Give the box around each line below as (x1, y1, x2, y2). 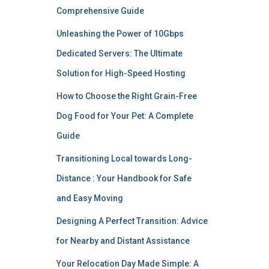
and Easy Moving (56, 193, 123, 203)
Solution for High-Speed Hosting (56, 68, 186, 78)
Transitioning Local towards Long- (56, 154, 192, 163)
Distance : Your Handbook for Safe (56, 174, 192, 183)
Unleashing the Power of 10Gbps (56, 29, 184, 38)
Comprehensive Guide (56, 6, 144, 16)
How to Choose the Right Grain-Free (56, 91, 197, 101)
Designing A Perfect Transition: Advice (56, 216, 208, 226)
